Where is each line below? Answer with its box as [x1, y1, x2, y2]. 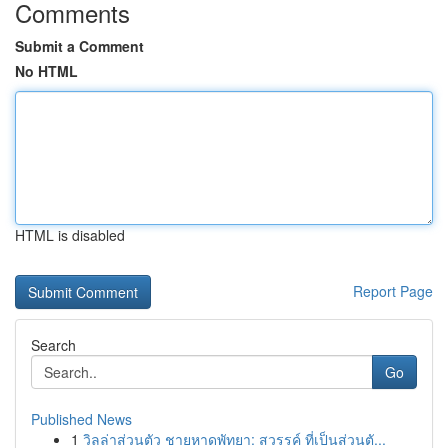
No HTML [15, 61, 78, 81]
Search [31, 335, 76, 355]
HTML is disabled [15, 225, 125, 245]
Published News [31, 409, 132, 429]
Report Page [353, 281, 433, 301]
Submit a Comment [15, 36, 144, 56]
